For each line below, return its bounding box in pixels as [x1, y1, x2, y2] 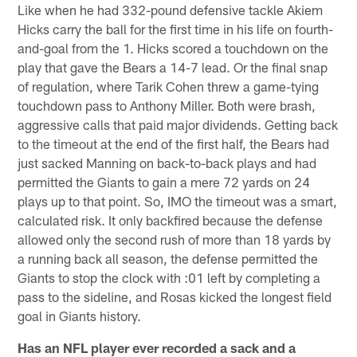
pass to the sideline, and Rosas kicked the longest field [18, 288, 332, 304]
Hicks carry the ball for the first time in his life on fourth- [18, 20, 334, 37]
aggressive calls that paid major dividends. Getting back [18, 116, 339, 132]
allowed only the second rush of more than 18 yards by [18, 230, 331, 247]
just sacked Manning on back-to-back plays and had [18, 154, 317, 171]
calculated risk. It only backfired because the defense [18, 211, 324, 228]
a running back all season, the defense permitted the [18, 249, 319, 266]
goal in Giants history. [18, 307, 142, 324]
